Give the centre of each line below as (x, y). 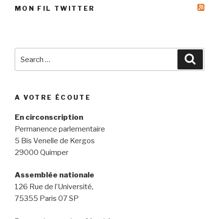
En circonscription (49, 117)
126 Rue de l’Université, (54, 187)
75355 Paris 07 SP (47, 199)
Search (28, 54)
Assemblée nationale (55, 175)
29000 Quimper (42, 152)
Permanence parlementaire (60, 129)
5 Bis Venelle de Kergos (55, 141)
